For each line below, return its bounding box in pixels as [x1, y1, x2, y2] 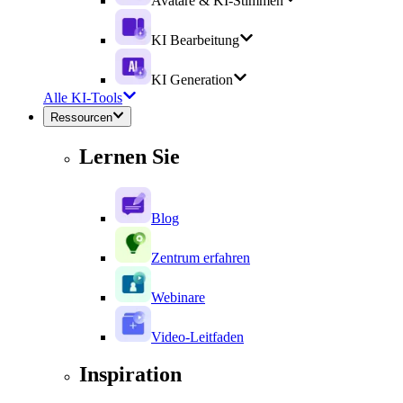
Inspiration [79, 363, 182, 387]
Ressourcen [50, 110, 112, 124]
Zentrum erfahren [151, 249, 250, 265]
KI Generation [151, 72, 233, 88]
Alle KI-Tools [43, 90, 122, 106]
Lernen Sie [79, 144, 180, 168]
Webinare [151, 289, 205, 305]
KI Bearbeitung [151, 32, 239, 49]
